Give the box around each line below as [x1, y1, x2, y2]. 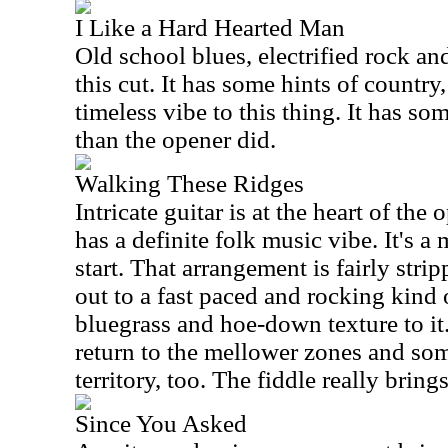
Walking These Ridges [75, 170, 304, 197]
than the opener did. [75, 126, 276, 153]
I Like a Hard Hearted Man [75, 14, 345, 41]
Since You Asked [75, 410, 247, 437]
